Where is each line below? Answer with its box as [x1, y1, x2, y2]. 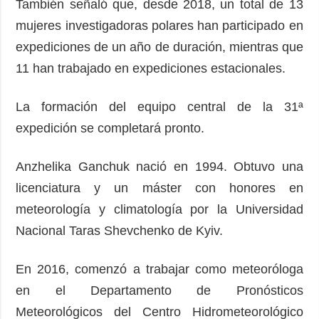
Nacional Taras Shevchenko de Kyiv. [16, 223, 224, 238]
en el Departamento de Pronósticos [16, 283, 303, 298]
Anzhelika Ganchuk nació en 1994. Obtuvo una [16, 159, 303, 174]
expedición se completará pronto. [16, 120, 205, 135]
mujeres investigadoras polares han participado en [16, 18, 303, 33]
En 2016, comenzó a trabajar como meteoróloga [16, 261, 303, 276]
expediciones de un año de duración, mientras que [16, 39, 303, 54]
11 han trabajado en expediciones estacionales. [16, 61, 286, 75]
